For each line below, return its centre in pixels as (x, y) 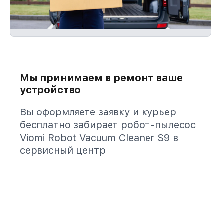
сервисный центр (63, 150)
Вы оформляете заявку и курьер (98, 112)
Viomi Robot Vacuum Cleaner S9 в (99, 138)
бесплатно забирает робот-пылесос (108, 125)
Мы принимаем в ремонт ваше (101, 78)
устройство (50, 90)
